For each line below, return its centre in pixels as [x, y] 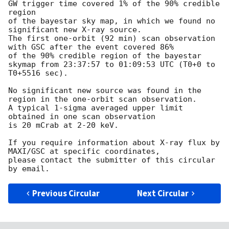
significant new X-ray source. [75, 30]
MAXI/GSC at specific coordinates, [84, 152]
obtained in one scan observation [82, 117]
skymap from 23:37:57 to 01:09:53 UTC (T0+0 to [112, 65]
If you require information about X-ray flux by [114, 143]
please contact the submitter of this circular [112, 160]
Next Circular [163, 193]
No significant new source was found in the [105, 91]
